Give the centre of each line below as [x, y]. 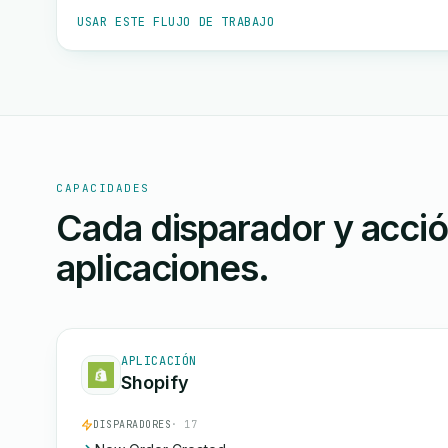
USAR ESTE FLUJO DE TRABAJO [176, 22]
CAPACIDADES [103, 188]
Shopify [155, 382]
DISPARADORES [132, 424]
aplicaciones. [162, 268]
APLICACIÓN [159, 361]
